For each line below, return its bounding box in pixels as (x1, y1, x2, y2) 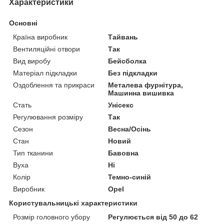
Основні (9, 18, 37, 27)
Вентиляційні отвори (13, 44, 80, 53)
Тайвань (108, 32, 138, 41)
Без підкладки (108, 68, 158, 77)
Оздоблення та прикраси (13, 80, 94, 89)
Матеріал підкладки (13, 68, 77, 77)
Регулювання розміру (13, 112, 83, 121)
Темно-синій (108, 172, 151, 181)
